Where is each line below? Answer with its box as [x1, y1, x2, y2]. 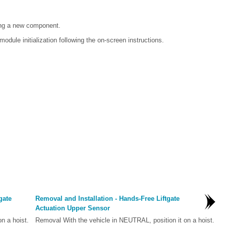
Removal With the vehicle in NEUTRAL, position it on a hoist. [35, 216, 214, 224]
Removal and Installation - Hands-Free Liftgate [35, 195, 180, 202]
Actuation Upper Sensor [35, 204, 110, 212]
